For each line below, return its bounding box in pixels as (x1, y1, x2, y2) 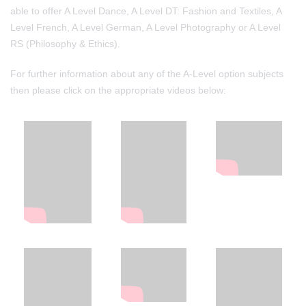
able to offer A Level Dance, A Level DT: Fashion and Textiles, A (10, 5, 281, 16)
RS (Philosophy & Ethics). (10, 38, 120, 49)
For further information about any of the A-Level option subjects (10, 68, 283, 79)
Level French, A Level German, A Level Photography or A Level (10, 22, 281, 33)
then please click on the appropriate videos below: (10, 85, 226, 96)
